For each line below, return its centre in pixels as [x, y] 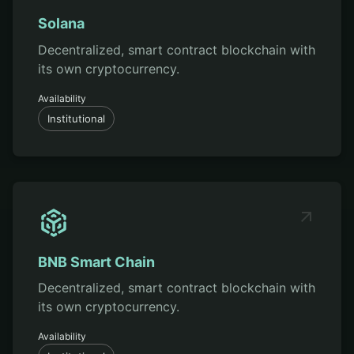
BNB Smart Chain [96, 262]
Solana [61, 24]
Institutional [76, 118]
